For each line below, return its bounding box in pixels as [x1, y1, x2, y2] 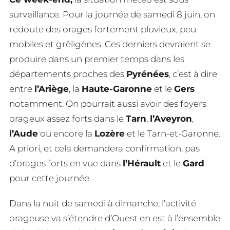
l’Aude [9, 128, 38, 139]
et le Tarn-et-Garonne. [125, 128, 220, 139]
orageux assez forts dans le [9, 113, 126, 124]
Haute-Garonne [82, 84, 152, 94]
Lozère [94, 128, 125, 139]
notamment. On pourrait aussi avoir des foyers [9, 99, 206, 109]
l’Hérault [123, 158, 161, 169]
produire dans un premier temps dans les [9, 54, 184, 65]
